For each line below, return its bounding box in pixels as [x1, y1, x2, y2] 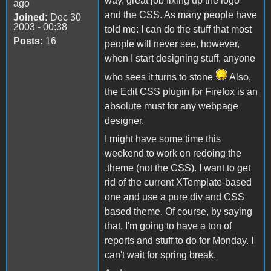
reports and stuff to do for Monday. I [105, 235, 253, 246]
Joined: [13, 11, 48, 22]
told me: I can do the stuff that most [105, 24, 252, 34]
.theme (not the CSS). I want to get [105, 162, 250, 173]
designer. [105, 115, 144, 126]
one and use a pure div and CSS [105, 191, 244, 202]
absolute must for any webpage [105, 100, 238, 111]
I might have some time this [105, 133, 221, 144]
